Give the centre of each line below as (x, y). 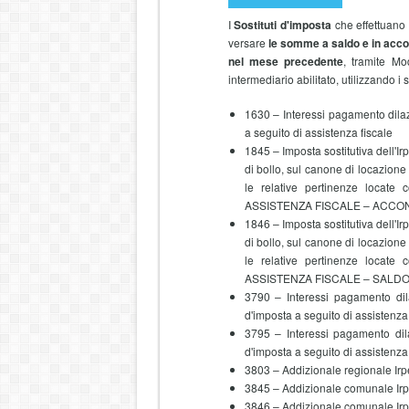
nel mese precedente (286, 61)
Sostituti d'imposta (283, 25)
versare (248, 42)
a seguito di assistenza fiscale (318, 132)
